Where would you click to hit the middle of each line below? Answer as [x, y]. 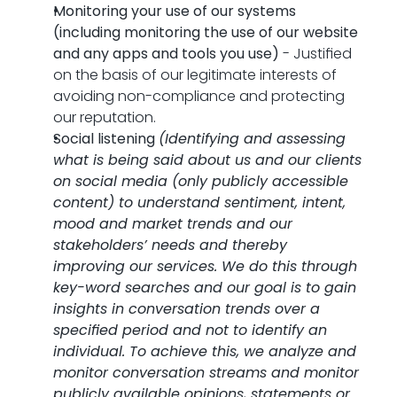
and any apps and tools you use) [166, 54]
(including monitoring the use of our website [206, 32]
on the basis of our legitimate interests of [195, 75]
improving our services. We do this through [205, 266]
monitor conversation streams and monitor [206, 373]
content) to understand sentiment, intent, [199, 202]
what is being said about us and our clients [207, 160]
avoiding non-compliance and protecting [199, 96]
